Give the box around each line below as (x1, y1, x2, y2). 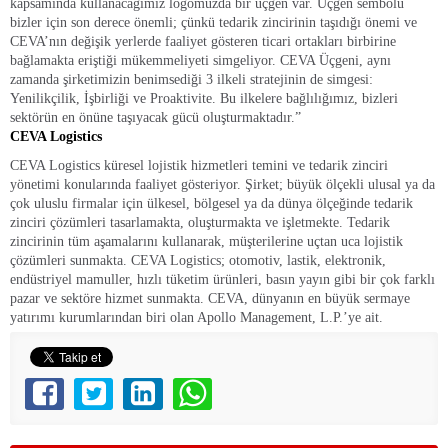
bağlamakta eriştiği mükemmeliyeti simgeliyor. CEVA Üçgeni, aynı (10, 53, 391, 68)
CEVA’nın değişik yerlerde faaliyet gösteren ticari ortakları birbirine (10, 34, 396, 49)
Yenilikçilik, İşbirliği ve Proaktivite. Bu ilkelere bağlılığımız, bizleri (10, 91, 398, 106)
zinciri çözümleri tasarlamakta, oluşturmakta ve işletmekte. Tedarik (10, 215, 390, 230)
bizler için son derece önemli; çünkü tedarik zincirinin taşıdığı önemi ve (10, 15, 417, 30)
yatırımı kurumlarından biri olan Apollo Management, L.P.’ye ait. (10, 310, 383, 325)
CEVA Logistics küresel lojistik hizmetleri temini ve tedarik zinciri (10, 158, 388, 173)
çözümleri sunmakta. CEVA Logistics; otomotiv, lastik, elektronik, (10, 253, 386, 268)
